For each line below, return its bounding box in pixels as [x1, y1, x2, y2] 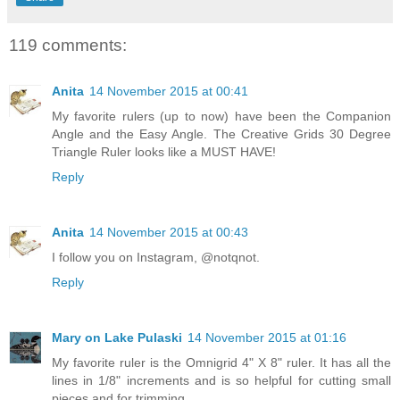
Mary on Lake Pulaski [52, 330, 182, 346]
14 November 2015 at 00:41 [89, 84, 248, 99]
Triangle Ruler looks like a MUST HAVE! [52, 145, 276, 160]
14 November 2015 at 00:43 [89, 225, 248, 240]
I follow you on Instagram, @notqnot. [52, 250, 260, 265]
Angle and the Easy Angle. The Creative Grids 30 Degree [52, 127, 391, 142]
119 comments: [9, 35, 127, 54]
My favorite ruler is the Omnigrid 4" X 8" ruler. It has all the [52, 355, 391, 371]
